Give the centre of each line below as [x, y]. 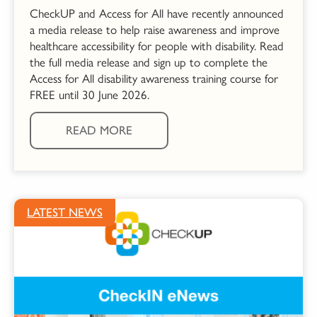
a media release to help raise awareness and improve [155, 30]
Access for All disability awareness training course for [154, 79]
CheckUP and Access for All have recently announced [157, 14]
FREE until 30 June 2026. [90, 95]
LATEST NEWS [65, 213]
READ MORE [99, 131]
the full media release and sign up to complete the [149, 63]
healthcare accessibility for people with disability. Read [157, 46]
